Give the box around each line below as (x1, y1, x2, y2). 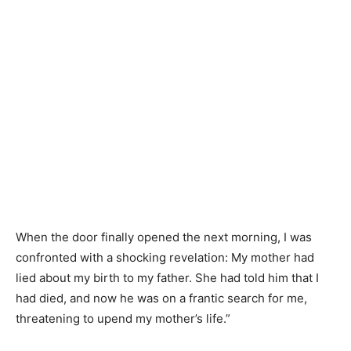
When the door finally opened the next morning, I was (16, 230, 312, 244)
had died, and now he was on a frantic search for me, (16, 291, 307, 306)
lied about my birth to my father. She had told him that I (16, 270, 319, 285)
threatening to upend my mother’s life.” (16, 311, 230, 326)
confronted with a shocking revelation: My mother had (16, 250, 314, 265)
